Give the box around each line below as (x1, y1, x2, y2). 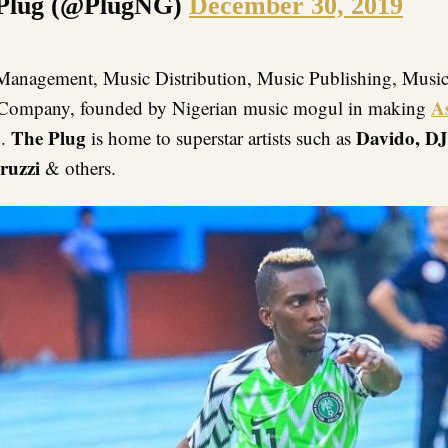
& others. (40, 155, 116, 181)
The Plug (11, 124, 86, 152)
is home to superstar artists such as (86, 125, 356, 151)
